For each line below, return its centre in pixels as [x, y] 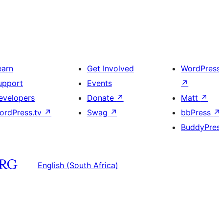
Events [99, 83]
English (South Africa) [78, 165]
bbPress [197, 113]
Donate [101, 98]
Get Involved [110, 69]
